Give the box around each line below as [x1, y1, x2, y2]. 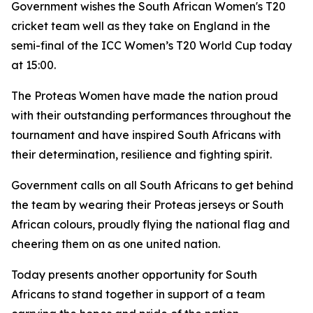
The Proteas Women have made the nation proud [11, 89, 278, 103]
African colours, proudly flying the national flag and [11, 217, 290, 231]
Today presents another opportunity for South [11, 268, 257, 282]
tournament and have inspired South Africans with [11, 128, 281, 142]
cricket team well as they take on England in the [11, 19, 270, 33]
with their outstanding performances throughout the [11, 108, 291, 122]
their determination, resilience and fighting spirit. [11, 147, 272, 161]
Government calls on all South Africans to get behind [11, 178, 293, 192]
